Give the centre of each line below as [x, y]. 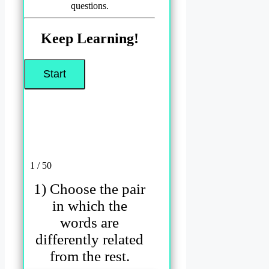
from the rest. [89, 256]
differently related [90, 239]
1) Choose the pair [90, 189]
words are [90, 222]
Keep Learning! [89, 39]
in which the [89, 205]
